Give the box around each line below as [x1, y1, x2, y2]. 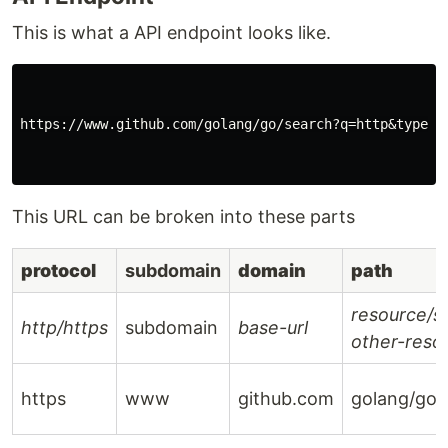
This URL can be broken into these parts [12, 206, 355, 227]
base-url [238, 317, 308, 338]
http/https [21, 317, 108, 338]
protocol [21, 260, 96, 281]
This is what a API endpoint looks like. [12, 22, 331, 43]
